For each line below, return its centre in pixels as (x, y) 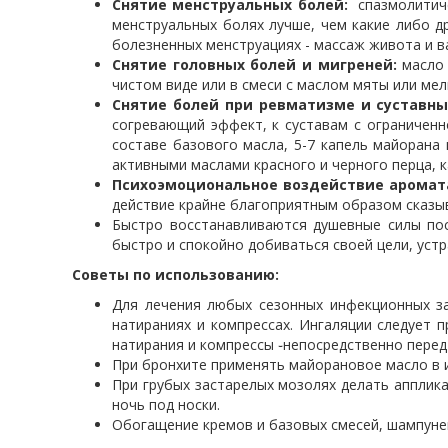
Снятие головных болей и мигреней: (257, 64)
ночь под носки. (166, 404)
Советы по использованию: (175, 274)
